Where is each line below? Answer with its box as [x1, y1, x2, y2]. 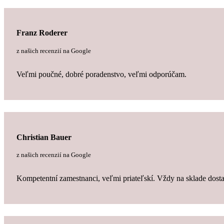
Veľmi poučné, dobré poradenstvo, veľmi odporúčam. [16, 69, 186, 78]
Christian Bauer [16, 132, 71, 141]
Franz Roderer [16, 28, 67, 37]
